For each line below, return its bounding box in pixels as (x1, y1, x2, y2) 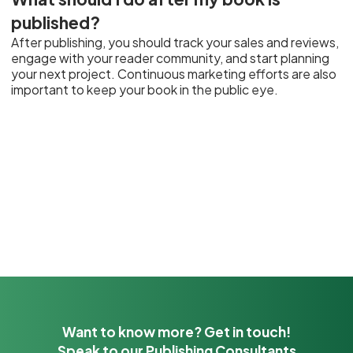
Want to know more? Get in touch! (62, 322, 291, 340)
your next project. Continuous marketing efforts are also (11, 65, 337, 82)
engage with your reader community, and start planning (11, 50, 330, 66)
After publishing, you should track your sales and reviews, (11, 34, 340, 50)
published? (11, 11, 101, 33)
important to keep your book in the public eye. (11, 81, 279, 98)
